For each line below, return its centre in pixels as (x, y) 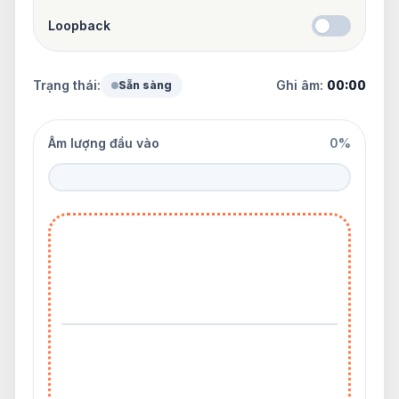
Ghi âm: (301, 85)
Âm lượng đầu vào (104, 142)
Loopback (79, 25)
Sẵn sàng (145, 85)
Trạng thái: (67, 85)
